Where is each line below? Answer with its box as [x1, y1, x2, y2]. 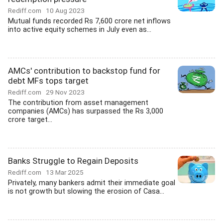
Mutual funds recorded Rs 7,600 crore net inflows [8, 17, 171, 25]
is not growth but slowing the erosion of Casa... [8, 187, 164, 196]
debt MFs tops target [8, 76, 89, 86]
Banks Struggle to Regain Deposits [8, 156, 138, 166]
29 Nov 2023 [46, 88, 85, 96]
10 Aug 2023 [46, 6, 85, 14]
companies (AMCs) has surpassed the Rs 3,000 [8, 107, 163, 115]
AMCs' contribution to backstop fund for [8, 66, 160, 76]
